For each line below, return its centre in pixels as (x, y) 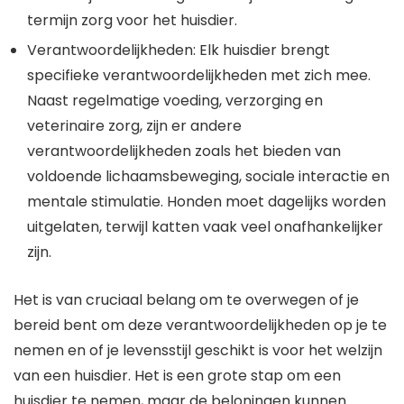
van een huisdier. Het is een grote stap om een (177, 376)
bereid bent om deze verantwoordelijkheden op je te (200, 326)
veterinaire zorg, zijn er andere (134, 126)
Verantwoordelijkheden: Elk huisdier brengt (179, 50)
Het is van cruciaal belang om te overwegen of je (186, 300)
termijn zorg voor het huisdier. (132, 21)
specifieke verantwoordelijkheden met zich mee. (199, 76)
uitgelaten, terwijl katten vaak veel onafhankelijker (205, 227)
